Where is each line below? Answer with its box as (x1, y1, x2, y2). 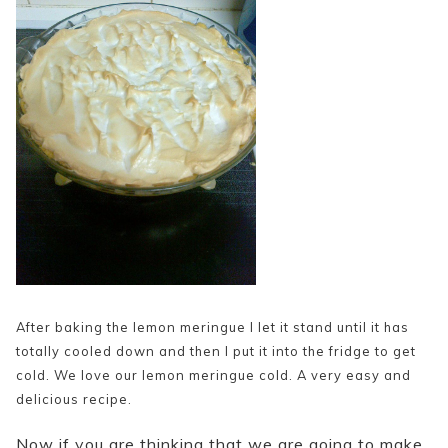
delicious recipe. (16, 391, 132, 408)
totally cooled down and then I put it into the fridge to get (16, 343, 416, 360)
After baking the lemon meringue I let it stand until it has (16, 319, 409, 336)
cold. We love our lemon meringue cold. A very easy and (16, 367, 411, 384)
